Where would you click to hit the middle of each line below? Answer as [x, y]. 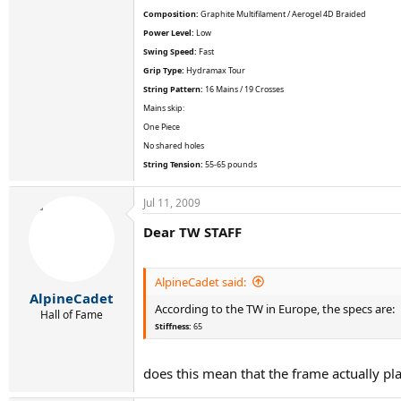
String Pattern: [173, 89]
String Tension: [173, 164]
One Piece [162, 127]
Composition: [171, 14]
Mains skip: [164, 108]
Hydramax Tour [215, 70]
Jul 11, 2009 [172, 203]
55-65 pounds [230, 164]
